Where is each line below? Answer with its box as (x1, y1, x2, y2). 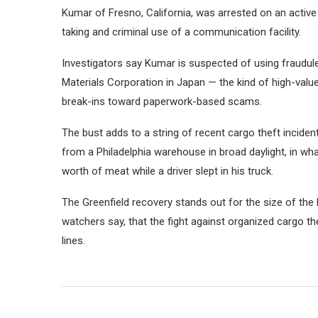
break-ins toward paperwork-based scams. (62, 95, 262, 108)
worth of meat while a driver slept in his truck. (62, 165, 273, 177)
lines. (62, 234, 85, 247)
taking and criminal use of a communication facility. (62, 26, 301, 38)
